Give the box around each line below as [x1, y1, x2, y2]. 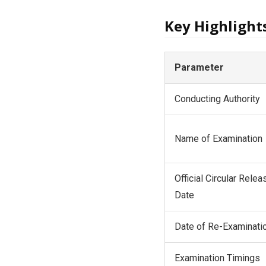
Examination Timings [174, 252, 260, 264]
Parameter [174, 61, 224, 73]
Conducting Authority [174, 93, 260, 104]
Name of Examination [174, 132, 262, 144]
